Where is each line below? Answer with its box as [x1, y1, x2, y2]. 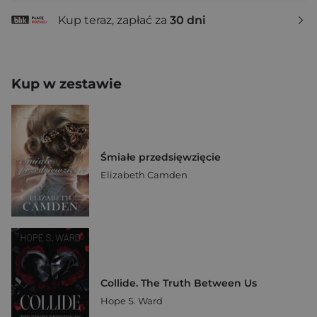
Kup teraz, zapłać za [58, 13, 170, 27]
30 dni [170, 13, 206, 27]
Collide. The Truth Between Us [100, 277, 257, 290]
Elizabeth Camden [100, 169, 188, 181]
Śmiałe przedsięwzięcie [100, 151, 221, 164]
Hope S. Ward [100, 295, 163, 307]
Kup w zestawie [11, 76, 122, 92]
